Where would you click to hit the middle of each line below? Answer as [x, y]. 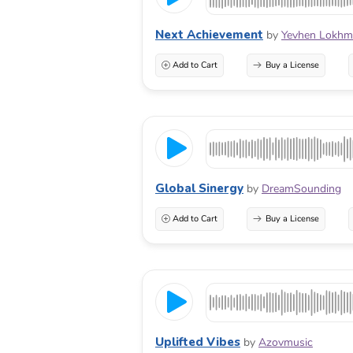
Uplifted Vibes [198, 342]
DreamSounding [301, 188]
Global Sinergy [199, 188]
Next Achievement [209, 34]
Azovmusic [286, 342]
